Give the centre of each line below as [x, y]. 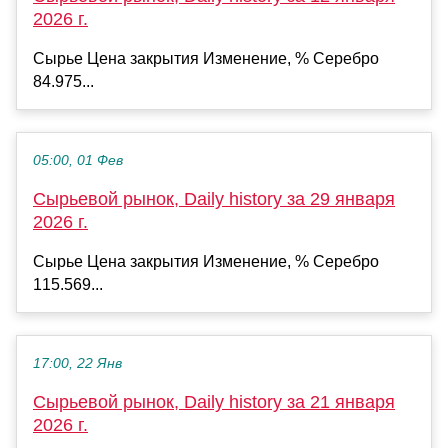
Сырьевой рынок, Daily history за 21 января [214, 401]
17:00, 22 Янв [77, 363]
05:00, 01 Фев [78, 160]
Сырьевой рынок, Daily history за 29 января [214, 198]
